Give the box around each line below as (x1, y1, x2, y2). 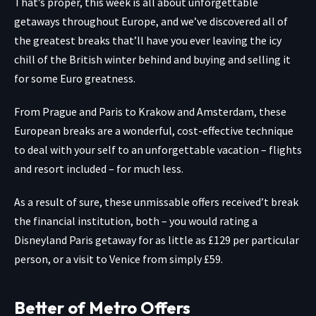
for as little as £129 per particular (136, 233, 299, 248)
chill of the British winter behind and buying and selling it (14, 52, 291, 67)
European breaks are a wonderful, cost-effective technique (14, 123, 293, 138)
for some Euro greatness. (14, 71, 135, 86)
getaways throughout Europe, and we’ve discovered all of (14, 14, 288, 29)
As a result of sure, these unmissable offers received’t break (14, 195, 298, 209)
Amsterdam (197, 104, 254, 119)
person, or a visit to (14, 252, 109, 267)
